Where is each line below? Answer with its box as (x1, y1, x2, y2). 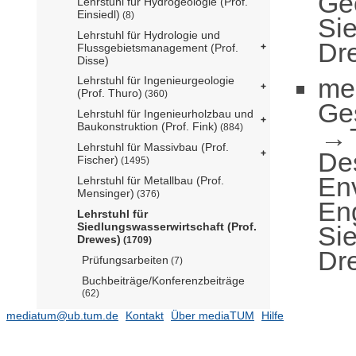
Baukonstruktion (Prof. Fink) (77, 119, 218, 133)
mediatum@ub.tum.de (6, 308, 118, 322)
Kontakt (126, 308, 164, 322)
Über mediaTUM (171, 308, 254, 322)
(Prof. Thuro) (77, 86, 142, 99)
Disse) (77, 53, 109, 67)
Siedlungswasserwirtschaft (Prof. (77, 219, 257, 233)
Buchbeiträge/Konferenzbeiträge (82, 273, 245, 287)
